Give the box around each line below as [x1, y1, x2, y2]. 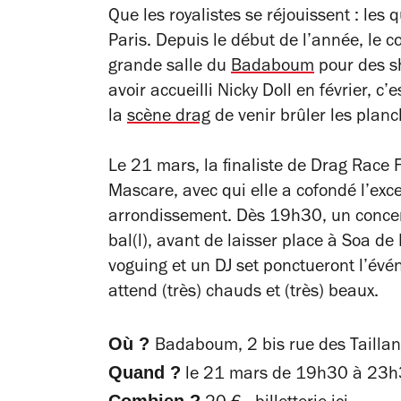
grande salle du [108, 58, 231, 77]
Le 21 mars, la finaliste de [108, 158, 306, 177]
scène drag [127, 108, 210, 127]
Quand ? [108, 362, 181, 382]
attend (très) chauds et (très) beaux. [108, 284, 383, 303]
